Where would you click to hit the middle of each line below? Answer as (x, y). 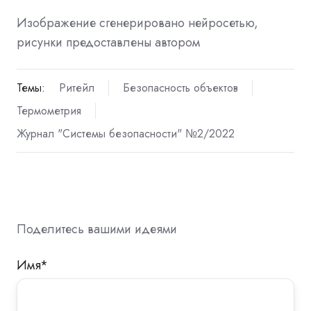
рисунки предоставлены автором (108, 42)
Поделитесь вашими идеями (97, 229)
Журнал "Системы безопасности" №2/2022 (126, 134)
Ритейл (76, 87)
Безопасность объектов (180, 87)
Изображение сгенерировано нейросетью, (137, 23)
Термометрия (49, 111)
